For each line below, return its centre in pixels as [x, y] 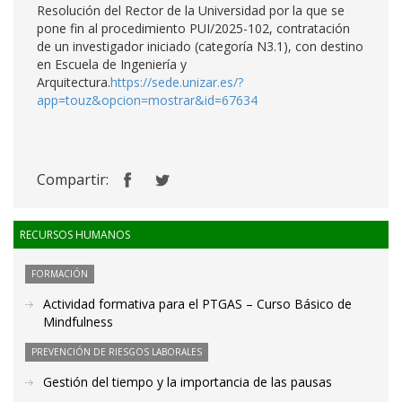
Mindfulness [78, 322]
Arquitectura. [74, 82]
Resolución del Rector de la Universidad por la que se [191, 10]
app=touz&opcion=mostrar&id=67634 [147, 100]
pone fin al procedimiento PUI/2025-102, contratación [193, 28]
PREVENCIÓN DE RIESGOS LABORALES [117, 352]
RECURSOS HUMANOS [75, 235]
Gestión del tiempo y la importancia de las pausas [188, 382]
